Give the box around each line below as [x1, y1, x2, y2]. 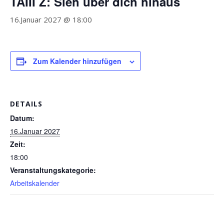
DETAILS [10, 99, 42, 108]
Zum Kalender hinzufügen [33, 56, 121, 66]
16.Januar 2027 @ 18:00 [10, 14, 92, 24]
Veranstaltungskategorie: [10, 165, 96, 175]
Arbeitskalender [10, 178, 59, 188]
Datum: [10, 113, 34, 123]
